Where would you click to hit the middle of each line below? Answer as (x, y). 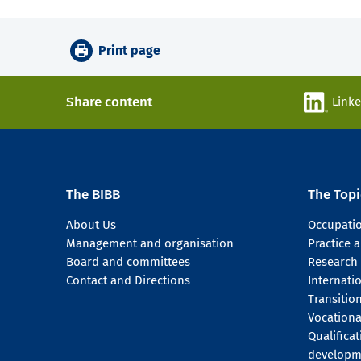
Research (333, 262)
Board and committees (128, 262)
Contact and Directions (128, 281)
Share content (109, 102)
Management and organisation (150, 244)
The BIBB (93, 195)
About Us (91, 225)
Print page (129, 51)
